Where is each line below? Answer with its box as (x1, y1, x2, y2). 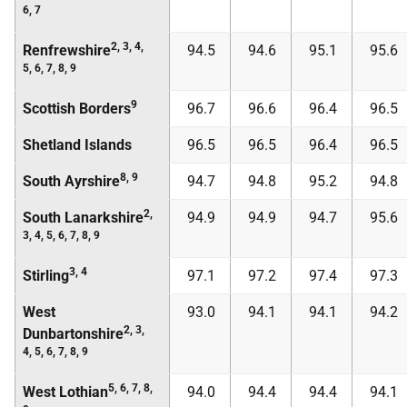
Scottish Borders (23, 100, 131, 117)
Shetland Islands (23, 136, 132, 154)
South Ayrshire (23, 173, 120, 190)
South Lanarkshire (23, 209, 144, 226)
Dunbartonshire (23, 325, 124, 342)
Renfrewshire (23, 42, 111, 59)
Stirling (23, 267, 69, 284)
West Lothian (23, 383, 108, 401)
